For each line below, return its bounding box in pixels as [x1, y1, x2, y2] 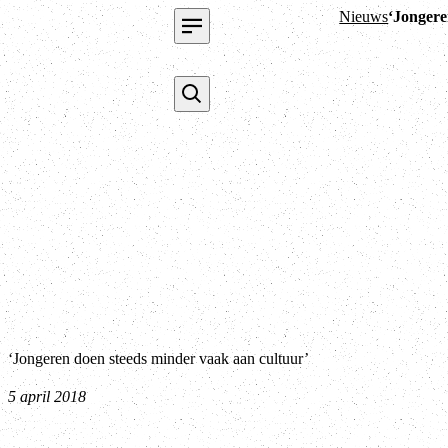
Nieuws [339, 8, 389, 25]
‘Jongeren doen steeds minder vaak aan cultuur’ [8, 349, 309, 367]
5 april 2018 [8, 387, 86, 405]
